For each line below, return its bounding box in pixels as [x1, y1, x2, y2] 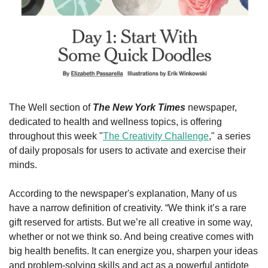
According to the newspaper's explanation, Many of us [9, 188, 237, 199]
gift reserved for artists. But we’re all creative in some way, [9, 217, 252, 228]
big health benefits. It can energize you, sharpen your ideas [9, 246, 258, 257]
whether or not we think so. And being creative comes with [9, 232, 254, 242]
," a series [209, 131, 251, 142]
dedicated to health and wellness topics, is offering [9, 117, 222, 127]
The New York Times [93, 102, 185, 113]
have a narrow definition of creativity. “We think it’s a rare [9, 203, 246, 214]
